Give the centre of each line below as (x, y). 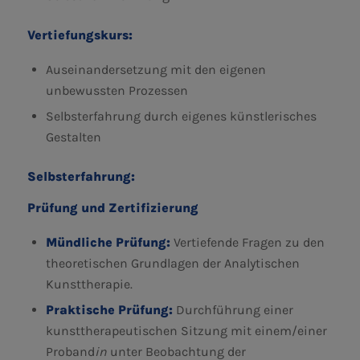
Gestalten (73, 137)
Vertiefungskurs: (80, 35)
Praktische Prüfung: (110, 309)
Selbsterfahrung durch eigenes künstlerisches (181, 116)
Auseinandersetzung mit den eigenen (155, 69)
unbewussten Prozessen (117, 90)
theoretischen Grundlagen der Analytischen (172, 263)
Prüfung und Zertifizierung (112, 208)
